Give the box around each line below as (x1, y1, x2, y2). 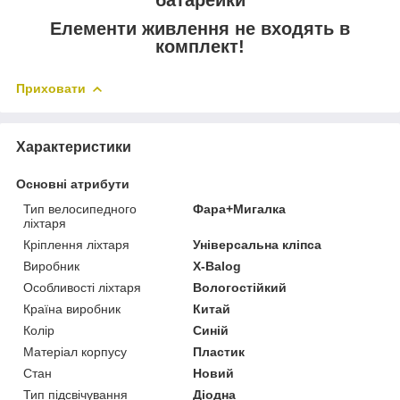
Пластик (193, 344, 246, 359)
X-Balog (193, 258, 242, 273)
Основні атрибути (16, 176, 129, 191)
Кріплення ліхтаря (23, 237, 129, 252)
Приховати (16, 80, 86, 96)
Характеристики (16, 138, 131, 154)
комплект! (155, 37, 245, 57)
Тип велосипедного (23, 201, 137, 216)
